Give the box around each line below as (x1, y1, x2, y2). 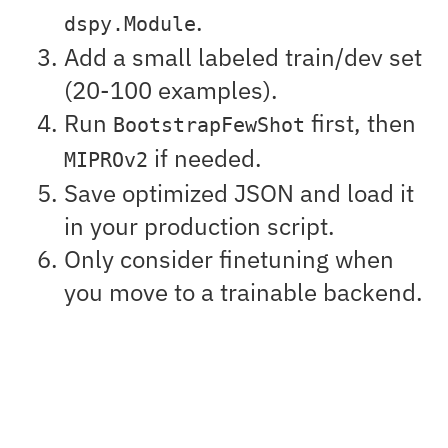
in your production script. (64, 210, 335, 243)
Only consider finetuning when (64, 243, 394, 276)
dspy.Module (64, 13, 196, 37)
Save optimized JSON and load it (64, 177, 414, 210)
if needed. (148, 142, 262, 175)
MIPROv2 (64, 149, 148, 173)
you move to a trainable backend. (64, 276, 423, 309)
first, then (305, 107, 416, 140)
